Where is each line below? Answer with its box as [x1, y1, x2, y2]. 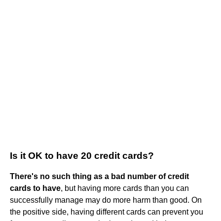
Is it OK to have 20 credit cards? [10, 150, 154, 161]
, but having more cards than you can [61, 184, 189, 192]
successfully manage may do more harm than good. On [10, 195, 202, 204]
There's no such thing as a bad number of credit [10, 172, 189, 181]
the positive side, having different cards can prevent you [10, 207, 203, 216]
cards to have [10, 184, 61, 192]
